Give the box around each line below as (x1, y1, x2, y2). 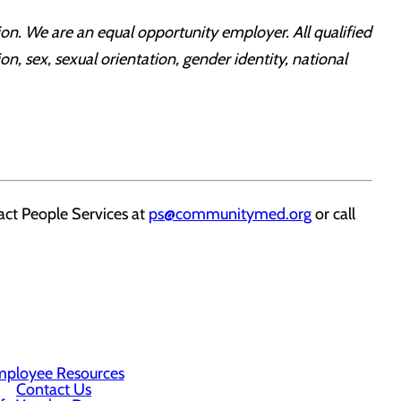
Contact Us (16, 380, 91, 399)
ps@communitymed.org (149, 204, 311, 224)
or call (311, 204, 355, 224)
